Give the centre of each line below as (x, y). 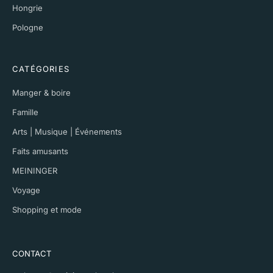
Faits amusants (40, 151)
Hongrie (27, 8)
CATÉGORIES (41, 69)
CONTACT (32, 253)
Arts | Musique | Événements (67, 131)
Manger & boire (41, 92)
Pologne (28, 27)
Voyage (26, 190)
